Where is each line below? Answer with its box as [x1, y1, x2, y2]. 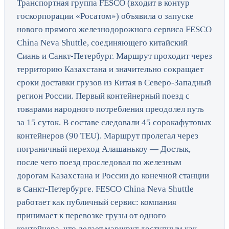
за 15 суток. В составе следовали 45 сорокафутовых [17, 118, 212, 128]
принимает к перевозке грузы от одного [17, 211, 166, 221]
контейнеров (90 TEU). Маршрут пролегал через [17, 131, 198, 141]
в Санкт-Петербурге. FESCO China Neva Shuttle [17, 184, 194, 194]
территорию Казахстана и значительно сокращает [17, 64, 203, 75]
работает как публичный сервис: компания [17, 197, 176, 208]
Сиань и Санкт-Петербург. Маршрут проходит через [17, 51, 212, 61]
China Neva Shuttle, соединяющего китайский [17, 38, 188, 48]
